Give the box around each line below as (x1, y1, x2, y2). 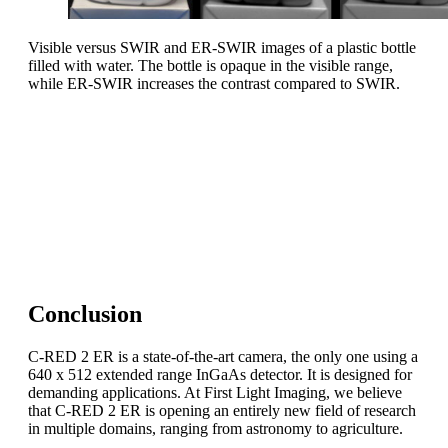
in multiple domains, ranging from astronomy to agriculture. (28, 419, 403, 437)
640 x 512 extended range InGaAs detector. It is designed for (28, 365, 412, 383)
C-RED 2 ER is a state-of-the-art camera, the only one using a (28, 347, 418, 365)
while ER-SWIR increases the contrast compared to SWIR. (28, 75, 400, 93)
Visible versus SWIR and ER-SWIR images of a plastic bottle (28, 39, 416, 57)
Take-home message (38, 142, 173, 160)
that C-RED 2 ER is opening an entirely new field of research (28, 401, 416, 419)
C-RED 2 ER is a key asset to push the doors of (38, 217, 339, 235)
